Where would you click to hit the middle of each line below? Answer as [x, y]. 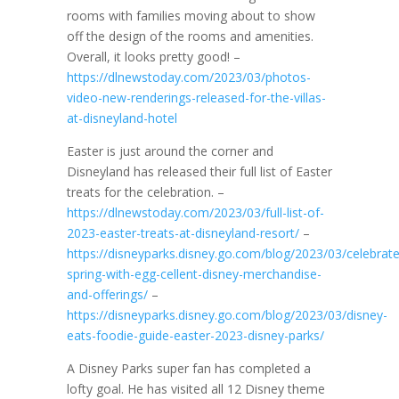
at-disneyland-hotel [122, 118]
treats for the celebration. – [145, 192]
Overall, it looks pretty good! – [153, 57]
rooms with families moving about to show [191, 16]
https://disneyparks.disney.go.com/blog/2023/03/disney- [227, 315]
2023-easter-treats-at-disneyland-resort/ [183, 233]
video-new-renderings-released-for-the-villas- [196, 98]
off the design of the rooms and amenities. [190, 36]
